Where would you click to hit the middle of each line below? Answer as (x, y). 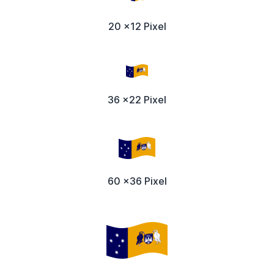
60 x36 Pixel (137, 181)
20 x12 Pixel (137, 26)
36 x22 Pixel (137, 100)
